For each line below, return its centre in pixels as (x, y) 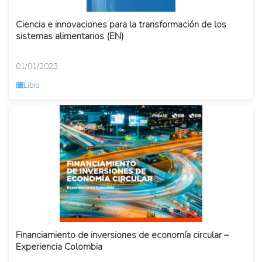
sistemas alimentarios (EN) (70, 37)
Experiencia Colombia (59, 247)
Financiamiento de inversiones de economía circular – (122, 235)
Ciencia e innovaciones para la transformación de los (121, 25)
